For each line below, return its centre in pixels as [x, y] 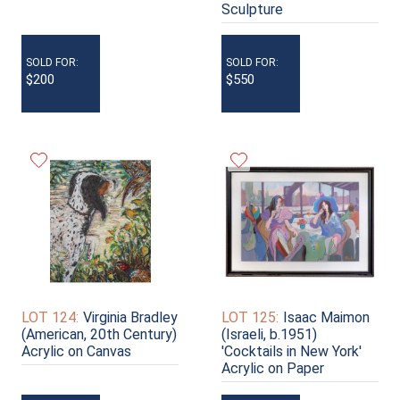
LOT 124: [50, 318]
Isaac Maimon [326, 318]
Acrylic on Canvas [76, 352]
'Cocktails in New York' [292, 352]
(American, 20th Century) [99, 335]
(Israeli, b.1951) [269, 335]
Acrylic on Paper [273, 369]
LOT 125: [250, 318]
